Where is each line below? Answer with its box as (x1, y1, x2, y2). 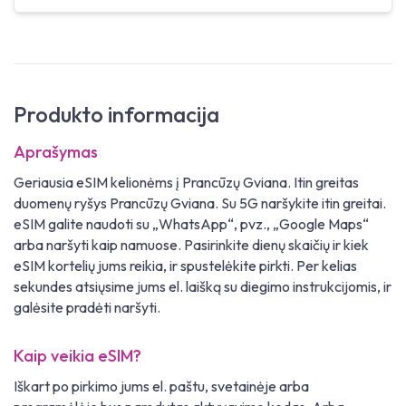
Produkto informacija (14, 101, 219, 129)
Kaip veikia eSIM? (14, 345, 141, 367)
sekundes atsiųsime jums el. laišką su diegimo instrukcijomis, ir (14, 277, 391, 296)
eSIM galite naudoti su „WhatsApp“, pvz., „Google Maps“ (14, 215, 369, 234)
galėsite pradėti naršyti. (14, 298, 160, 317)
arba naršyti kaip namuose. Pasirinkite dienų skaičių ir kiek (14, 236, 369, 255)
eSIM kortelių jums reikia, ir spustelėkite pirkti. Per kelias (14, 256, 357, 275)
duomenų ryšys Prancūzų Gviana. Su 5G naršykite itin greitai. (14, 194, 386, 213)
